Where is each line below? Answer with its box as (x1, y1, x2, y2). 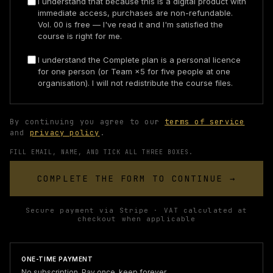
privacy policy (29, 128, 100, 138)
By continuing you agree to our (10, 117, 165, 127)
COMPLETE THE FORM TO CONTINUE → (37, 173, 236, 184)
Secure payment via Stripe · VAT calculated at (25, 206, 248, 214)
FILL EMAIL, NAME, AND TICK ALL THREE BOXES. (10, 148, 193, 156)
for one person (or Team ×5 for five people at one (38, 66, 230, 76)
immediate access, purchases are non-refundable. (38, 8, 233, 18)
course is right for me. (38, 31, 122, 41)
